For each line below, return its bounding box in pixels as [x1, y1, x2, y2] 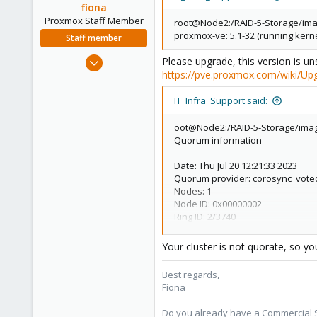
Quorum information [174, 134, 262, 147]
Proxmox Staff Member [44, 14, 144, 28]
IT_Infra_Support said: [174, 94, 267, 108]
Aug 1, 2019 [100, 51, 147, 64]
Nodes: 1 [174, 185, 212, 198]
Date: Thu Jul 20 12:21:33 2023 [174, 159, 297, 173]
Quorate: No [174, 223, 226, 236]
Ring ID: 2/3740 [174, 210, 236, 224]
